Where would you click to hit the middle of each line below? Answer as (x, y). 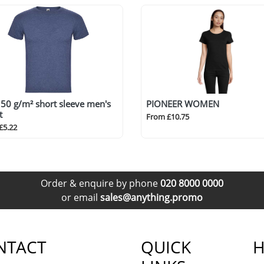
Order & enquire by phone (100, 183)
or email (81, 197)
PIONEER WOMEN (183, 104)
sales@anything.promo (151, 197)
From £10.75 (168, 117)
